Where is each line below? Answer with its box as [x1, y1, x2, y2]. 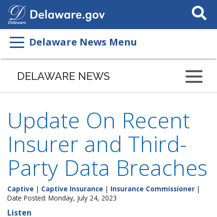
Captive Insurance [41, 184, 103, 193]
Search [187, 2, 207, 9]
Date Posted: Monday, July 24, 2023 [7, 193, 117, 202]
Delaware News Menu [29, 35, 137, 48]
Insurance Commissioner [110, 184, 195, 193]
